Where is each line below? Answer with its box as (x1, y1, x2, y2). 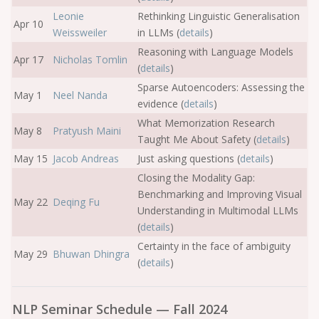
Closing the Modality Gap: (137, 171, 255, 184)
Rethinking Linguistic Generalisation (137, 9, 300, 23)
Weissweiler (53, 26, 107, 39)
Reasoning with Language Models (137, 45, 293, 58)
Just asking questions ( (137, 152, 240, 165)
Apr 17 (14, 53, 43, 66)
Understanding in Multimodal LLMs (137, 204, 298, 217)
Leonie (53, 9, 84, 23)
